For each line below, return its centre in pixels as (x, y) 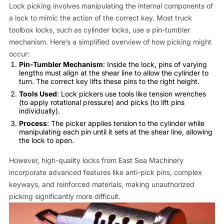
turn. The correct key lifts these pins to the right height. (109, 81)
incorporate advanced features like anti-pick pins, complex (105, 172)
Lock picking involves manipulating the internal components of (111, 5)
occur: (19, 53)
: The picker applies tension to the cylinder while (125, 123)
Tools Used (38, 93)
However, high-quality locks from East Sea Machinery (96, 160)
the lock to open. (46, 140)
